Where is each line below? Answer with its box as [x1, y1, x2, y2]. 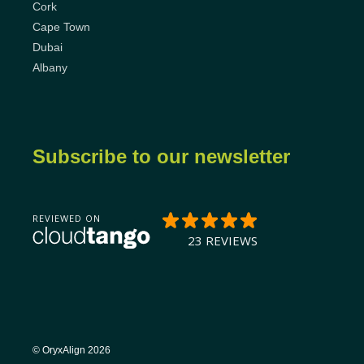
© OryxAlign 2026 [32, 344, 110, 356]
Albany [32, 61, 67, 74]
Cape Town [32, 20, 90, 33]
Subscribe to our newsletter [32, 145, 290, 167]
